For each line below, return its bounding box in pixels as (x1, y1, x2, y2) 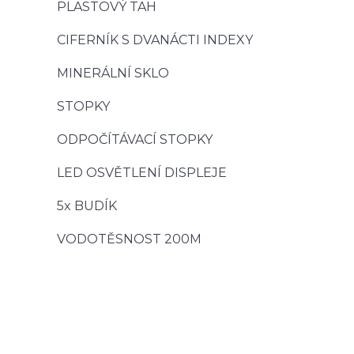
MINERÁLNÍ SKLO (57, 66, 169, 81)
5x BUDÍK (57, 198, 117, 213)
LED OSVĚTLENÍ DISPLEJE (57, 165, 227, 180)
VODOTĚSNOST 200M (57, 232, 201, 247)
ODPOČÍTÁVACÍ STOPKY (57, 132, 213, 147)
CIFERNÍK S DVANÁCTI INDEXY (57, 32, 253, 47)
